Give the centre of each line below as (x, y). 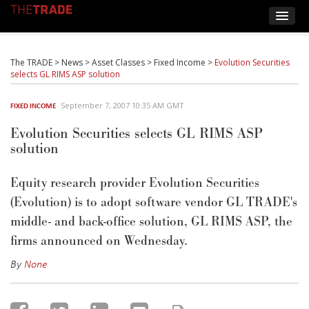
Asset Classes (118, 62)
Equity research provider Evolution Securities (135, 183)
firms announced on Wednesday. (99, 241)
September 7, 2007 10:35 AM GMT (122, 105)
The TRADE (31, 62)
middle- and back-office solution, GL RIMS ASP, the (151, 222)
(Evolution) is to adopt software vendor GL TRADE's (154, 202)
